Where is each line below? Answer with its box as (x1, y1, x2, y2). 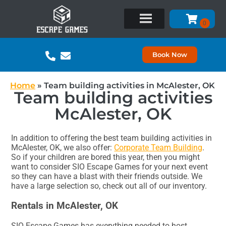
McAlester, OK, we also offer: (11, 143, 115, 153)
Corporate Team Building (114, 143, 203, 153)
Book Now (152, 50, 187, 59)
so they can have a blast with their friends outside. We (11, 172, 203, 182)
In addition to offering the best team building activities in (11, 133, 212, 143)
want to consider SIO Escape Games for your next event (11, 162, 208, 172)
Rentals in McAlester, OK (11, 200, 119, 211)
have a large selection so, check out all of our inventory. (11, 181, 207, 191)
